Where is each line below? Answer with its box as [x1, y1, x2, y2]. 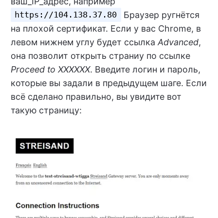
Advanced [157, 36, 199, 47]
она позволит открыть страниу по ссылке [10, 50, 190, 61]
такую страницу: [10, 105, 82, 115]
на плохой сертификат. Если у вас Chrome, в [10, 23, 201, 34]
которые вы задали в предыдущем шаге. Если [10, 77, 207, 88]
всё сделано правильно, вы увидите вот [10, 91, 182, 102]
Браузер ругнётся [121, 9, 200, 20]
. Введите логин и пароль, [90, 64, 200, 74]
